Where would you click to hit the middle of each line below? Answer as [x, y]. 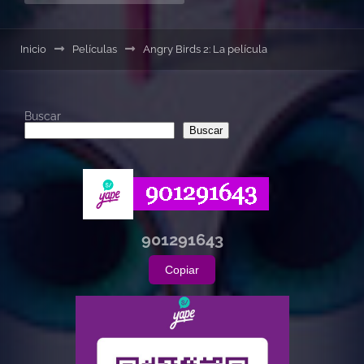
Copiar [182, 270]
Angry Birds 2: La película [205, 49]
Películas [95, 49]
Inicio [33, 49]
